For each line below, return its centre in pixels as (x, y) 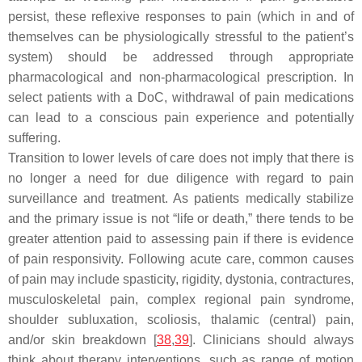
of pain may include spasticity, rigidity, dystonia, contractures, (181, 280)
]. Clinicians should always (271, 340)
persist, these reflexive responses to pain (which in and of (181, 17)
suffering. (34, 138)
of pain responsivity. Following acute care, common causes (181, 259)
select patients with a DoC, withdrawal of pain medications (181, 98)
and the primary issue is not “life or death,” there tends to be (181, 219)
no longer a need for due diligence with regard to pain (181, 179)
